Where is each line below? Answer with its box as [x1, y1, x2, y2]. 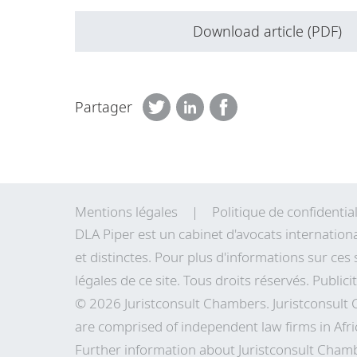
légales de [75, 270, 139, 289]
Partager [75, 97, 132, 117]
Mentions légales [75, 202, 178, 221]
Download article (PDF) [192, 22, 342, 41]
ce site [139, 270, 177, 289]
